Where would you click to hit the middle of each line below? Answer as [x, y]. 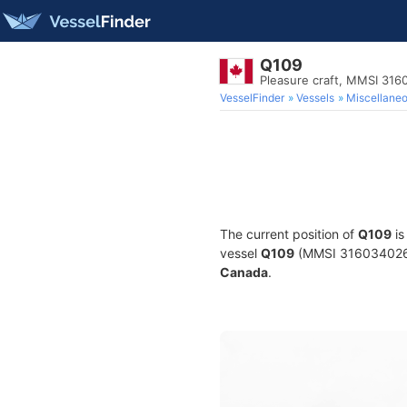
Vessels [315, 98]
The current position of [289, 234]
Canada [244, 272]
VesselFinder [252, 98]
